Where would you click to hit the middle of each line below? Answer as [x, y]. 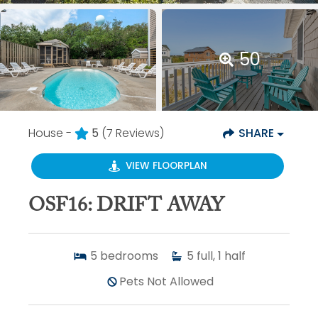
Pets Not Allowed [166, 281]
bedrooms [129, 256]
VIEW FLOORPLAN [166, 166]
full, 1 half [221, 256]
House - [50, 133]
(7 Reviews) [133, 133]
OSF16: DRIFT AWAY [126, 205]
